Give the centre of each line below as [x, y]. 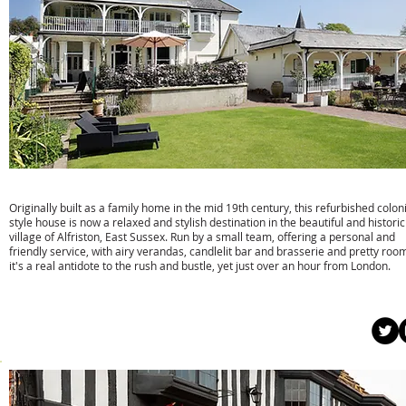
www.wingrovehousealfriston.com [135, 326]
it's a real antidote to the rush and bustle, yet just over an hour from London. [200, 266]
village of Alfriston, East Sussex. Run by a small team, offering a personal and [202, 237]
